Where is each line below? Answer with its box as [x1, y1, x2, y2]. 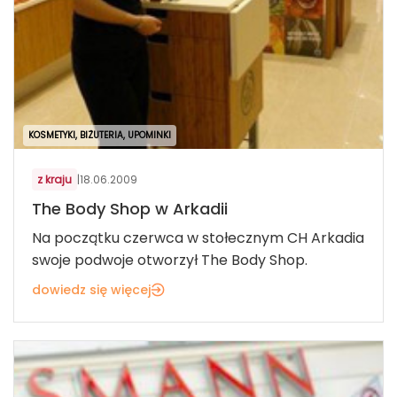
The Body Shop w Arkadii [32, 198, 228, 221]
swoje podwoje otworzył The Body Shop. [32, 250, 307, 271]
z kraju [37, 172, 72, 188]
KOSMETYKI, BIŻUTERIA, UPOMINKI [28, 128, 171, 143]
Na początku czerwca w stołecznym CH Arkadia [32, 228, 364, 249]
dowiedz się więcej [32, 281, 151, 300]
